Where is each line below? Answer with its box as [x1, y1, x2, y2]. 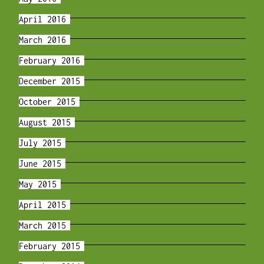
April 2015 [18, 200, 66, 210]
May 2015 [18, 179, 57, 190]
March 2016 [18, 35, 66, 45]
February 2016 [18, 55, 80, 66]
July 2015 [18, 138, 61, 148]
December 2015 [18, 76, 80, 87]
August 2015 [18, 117, 71, 128]
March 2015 [18, 220, 66, 231]
